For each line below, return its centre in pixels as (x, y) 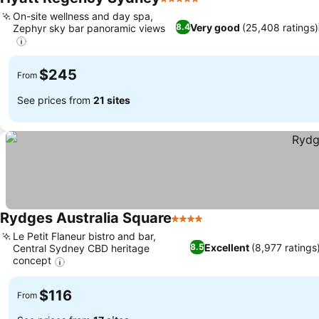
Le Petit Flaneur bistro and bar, (84, 236)
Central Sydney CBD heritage (81, 249)
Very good (215, 27)
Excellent (226, 247)
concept (32, 261)
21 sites (112, 100)
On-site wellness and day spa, (83, 16)
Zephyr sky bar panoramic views (89, 28)
